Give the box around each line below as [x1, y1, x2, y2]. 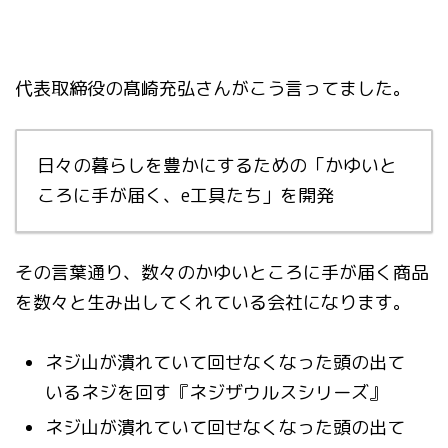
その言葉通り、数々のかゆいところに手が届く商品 [15, 259, 429, 285]
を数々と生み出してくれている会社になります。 [15, 289, 411, 315]
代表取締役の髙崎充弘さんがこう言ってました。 [15, 75, 411, 101]
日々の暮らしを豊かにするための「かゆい [37, 152, 379, 178]
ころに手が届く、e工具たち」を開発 [37, 182, 334, 208]
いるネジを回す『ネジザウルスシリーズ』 [45, 379, 387, 405]
